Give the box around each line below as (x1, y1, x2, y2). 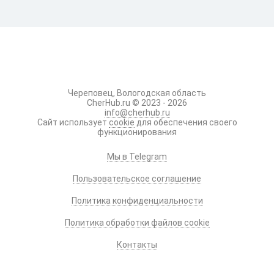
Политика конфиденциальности (71, 196, 203, 206)
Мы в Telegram (107, 152, 167, 161)
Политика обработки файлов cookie (64, 218, 210, 228)
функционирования (97, 127, 177, 137)
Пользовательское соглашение (73, 174, 201, 183)
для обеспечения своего (134, 117, 237, 127)
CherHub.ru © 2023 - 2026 (87, 98, 187, 108)
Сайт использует (37, 117, 109, 127)
